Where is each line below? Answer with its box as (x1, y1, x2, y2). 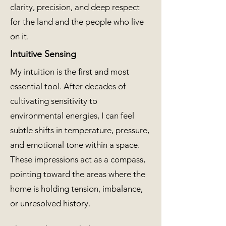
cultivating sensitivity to (10, 96, 97, 106)
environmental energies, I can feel (10, 110, 134, 121)
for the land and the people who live (10, 17, 144, 27)
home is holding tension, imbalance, (10, 184, 143, 194)
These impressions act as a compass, (10, 154, 145, 164)
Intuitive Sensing (10, 48, 76, 60)
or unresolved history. (10, 198, 90, 208)
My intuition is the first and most (10, 67, 129, 77)
